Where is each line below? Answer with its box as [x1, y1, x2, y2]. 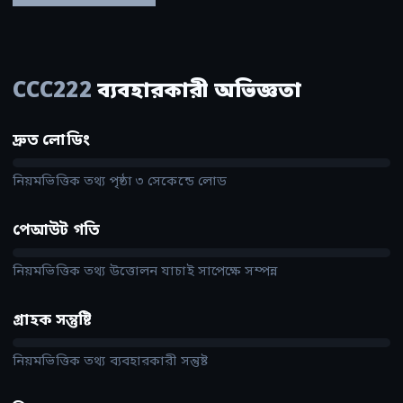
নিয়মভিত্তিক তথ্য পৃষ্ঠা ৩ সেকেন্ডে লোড [13, 173, 228, 192]
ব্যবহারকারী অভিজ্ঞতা [91, 77, 302, 107]
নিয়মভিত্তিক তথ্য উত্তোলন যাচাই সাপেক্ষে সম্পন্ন [13, 263, 278, 282]
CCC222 [13, 77, 92, 107]
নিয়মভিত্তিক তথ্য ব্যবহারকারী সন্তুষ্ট [13, 353, 209, 372]
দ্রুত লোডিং [13, 130, 90, 152]
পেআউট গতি [13, 220, 101, 242]
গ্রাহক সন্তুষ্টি [13, 310, 92, 332]
